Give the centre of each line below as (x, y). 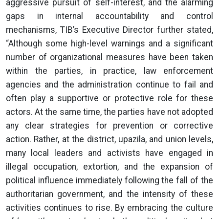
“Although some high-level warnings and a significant (109, 44)
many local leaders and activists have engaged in (109, 153)
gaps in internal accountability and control (109, 16)
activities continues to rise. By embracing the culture (109, 208)
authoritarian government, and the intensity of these (109, 194)
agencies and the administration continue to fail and (109, 85)
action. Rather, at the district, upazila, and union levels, (109, 139)
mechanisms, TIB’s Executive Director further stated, (109, 30)
